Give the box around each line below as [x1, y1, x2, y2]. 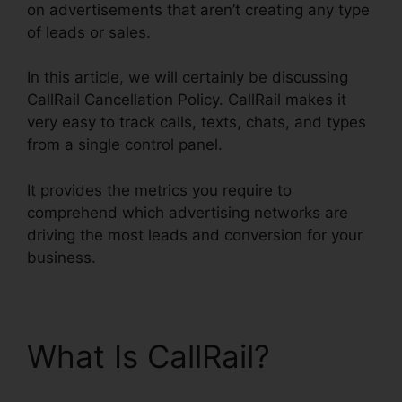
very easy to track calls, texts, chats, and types [27, 113, 366, 132]
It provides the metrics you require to [27, 180, 292, 199]
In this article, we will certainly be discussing [27, 68, 348, 87]
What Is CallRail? [27, 336, 270, 375]
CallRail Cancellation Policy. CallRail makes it [27, 91, 346, 109]
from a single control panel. [27, 135, 223, 154]
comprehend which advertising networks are [27, 203, 348, 222]
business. [27, 248, 96, 267]
